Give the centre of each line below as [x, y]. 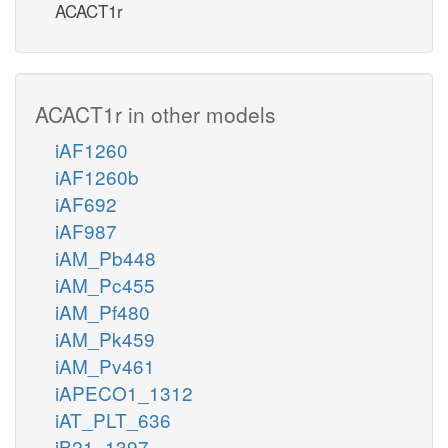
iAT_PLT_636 [113, 419]
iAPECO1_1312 [124, 392]
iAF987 [86, 230]
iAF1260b [97, 176]
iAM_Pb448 [105, 257]
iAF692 [86, 203]
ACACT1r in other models [155, 113]
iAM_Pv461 [105, 365]
